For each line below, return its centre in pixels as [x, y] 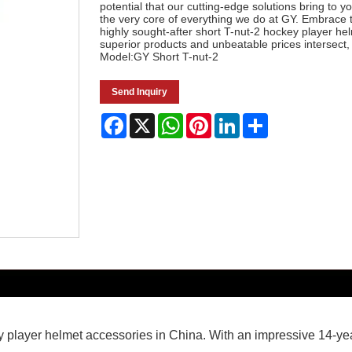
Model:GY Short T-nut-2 [159, 56]
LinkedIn [261, 119]
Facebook [152, 119]
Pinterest [234, 119]
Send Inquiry [140, 92]
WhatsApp [209, 119]
